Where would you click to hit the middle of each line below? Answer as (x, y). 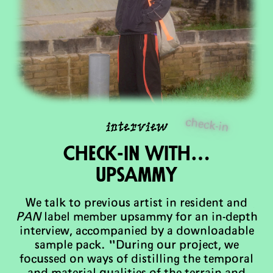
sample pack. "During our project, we (136, 246)
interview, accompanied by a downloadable (136, 232)
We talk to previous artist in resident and (136, 204)
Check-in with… (136, 154)
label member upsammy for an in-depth (149, 218)
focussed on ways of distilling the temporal (136, 260)
